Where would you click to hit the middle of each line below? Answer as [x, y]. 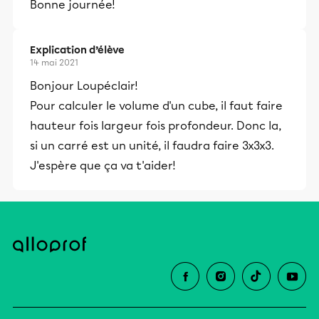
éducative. [103, 27]
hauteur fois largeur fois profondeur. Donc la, [156, 126]
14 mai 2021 [54, 63]
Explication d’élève [77, 51]
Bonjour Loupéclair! [84, 86]
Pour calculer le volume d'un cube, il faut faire [156, 106]
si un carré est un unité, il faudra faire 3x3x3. [152, 146]
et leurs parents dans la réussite [159, 10]
